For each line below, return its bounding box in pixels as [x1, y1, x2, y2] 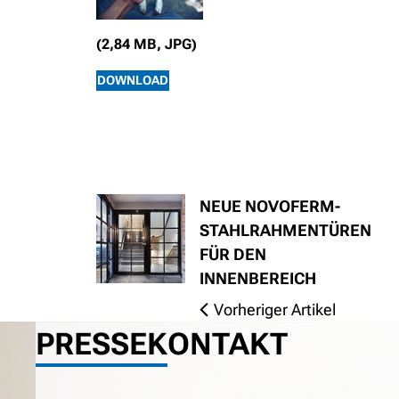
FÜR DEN [199, 245, 266, 265]
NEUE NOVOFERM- [199, 197, 340, 216]
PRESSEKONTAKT [36, 326, 288, 362]
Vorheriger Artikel [214, 300, 336, 320]
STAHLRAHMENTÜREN [199, 221, 371, 240]
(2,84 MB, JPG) [96, 36, 197, 53]
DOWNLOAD [97, 73, 168, 88]
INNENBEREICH [199, 269, 316, 289]
